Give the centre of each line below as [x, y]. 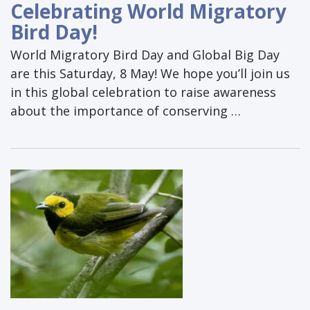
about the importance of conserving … [126, 111]
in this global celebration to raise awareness [143, 92]
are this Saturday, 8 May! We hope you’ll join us [150, 74]
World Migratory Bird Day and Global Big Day [145, 55]
